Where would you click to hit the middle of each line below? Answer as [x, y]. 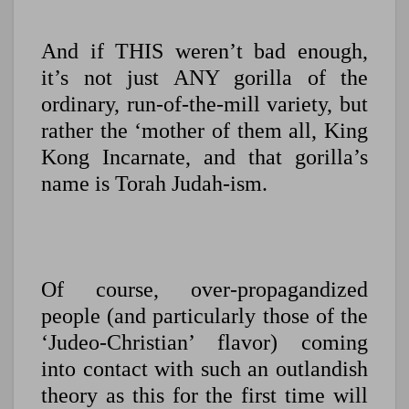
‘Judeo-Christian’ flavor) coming [204, 343]
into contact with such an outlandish [204, 369]
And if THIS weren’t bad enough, [204, 52]
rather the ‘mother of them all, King [204, 131]
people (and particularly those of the [204, 316]
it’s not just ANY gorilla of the [204, 78]
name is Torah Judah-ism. [154, 184]
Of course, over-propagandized [204, 290]
